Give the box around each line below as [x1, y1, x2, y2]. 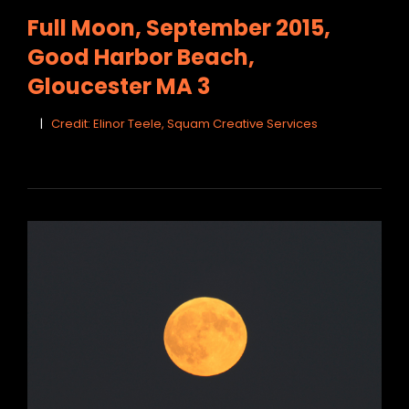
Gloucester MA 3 [27, 71, 210, 102]
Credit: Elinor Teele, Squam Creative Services [51, 115, 318, 133]
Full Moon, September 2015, [27, 13, 330, 44]
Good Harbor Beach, [27, 42, 255, 73]
